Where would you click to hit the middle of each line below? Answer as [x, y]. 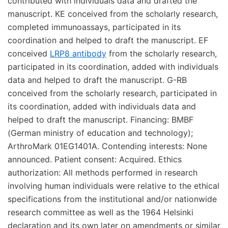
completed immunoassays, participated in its [94, 27]
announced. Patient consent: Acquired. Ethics [95, 159]
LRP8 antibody [78, 53]
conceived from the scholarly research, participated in [112, 93]
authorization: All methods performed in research [103, 173]
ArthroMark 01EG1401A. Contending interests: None [107, 146]
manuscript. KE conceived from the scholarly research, [113, 14]
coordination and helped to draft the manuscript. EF [108, 40]
